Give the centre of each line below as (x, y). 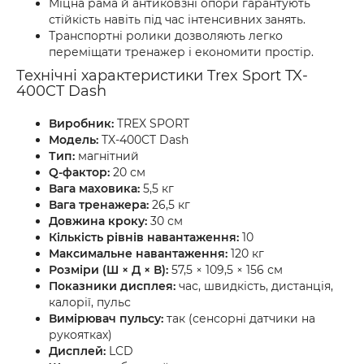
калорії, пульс (90, 302)
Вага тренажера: (99, 205)
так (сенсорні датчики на (239, 318)
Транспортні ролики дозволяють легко (166, 36)
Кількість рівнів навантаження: (144, 237)
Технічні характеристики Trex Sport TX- (162, 76)
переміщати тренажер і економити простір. (181, 52)
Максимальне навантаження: (138, 253)
